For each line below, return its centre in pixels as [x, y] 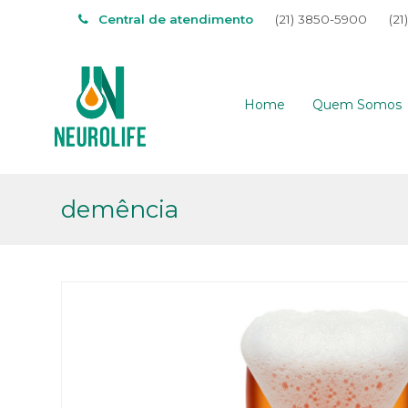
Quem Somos [357, 105]
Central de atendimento [173, 19]
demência [120, 209]
